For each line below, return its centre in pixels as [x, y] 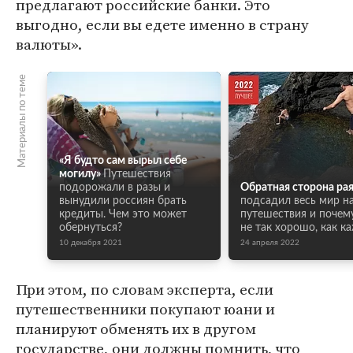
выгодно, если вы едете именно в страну [162, 24]
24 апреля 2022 [270, 243]
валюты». [49, 44]
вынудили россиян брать [123, 201]
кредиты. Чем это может [123, 214]
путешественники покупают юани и [145, 309]
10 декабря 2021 [91, 243]
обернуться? [91, 228]
